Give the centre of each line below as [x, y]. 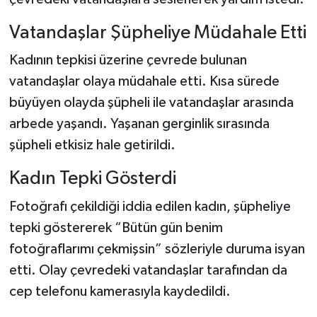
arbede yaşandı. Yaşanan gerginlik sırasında [139, 124]
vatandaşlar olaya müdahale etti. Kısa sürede [144, 82]
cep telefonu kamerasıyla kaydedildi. [120, 291]
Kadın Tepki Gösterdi [92, 179]
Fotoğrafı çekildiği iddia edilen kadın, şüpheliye [150, 206]
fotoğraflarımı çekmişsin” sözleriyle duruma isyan [157, 249]
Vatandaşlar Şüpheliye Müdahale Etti [157, 33]
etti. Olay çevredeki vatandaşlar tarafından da [148, 270]
